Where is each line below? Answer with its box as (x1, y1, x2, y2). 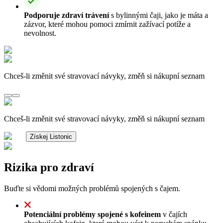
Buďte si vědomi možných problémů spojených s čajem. (4, 184, 180, 193)
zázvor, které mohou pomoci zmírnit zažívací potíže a (24, 19, 191, 28)
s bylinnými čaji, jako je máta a (109, 10, 208, 19)
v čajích (161, 210, 187, 219)
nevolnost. (24, 28, 56, 37)
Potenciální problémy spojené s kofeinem (24, 210, 161, 219)
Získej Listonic (30, 132, 72, 140)
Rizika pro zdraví (4, 160, 94, 174)
